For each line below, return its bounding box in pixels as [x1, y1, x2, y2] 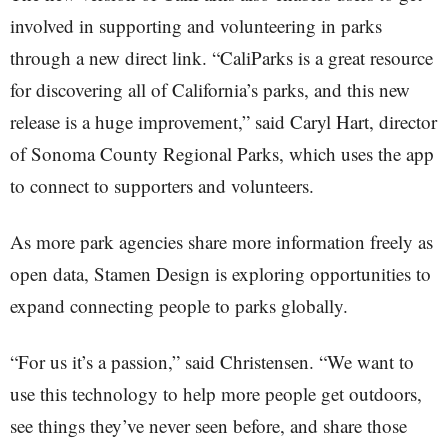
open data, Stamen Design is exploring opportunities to [10, 261, 431, 286]
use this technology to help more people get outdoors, [10, 381, 422, 406]
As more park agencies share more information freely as [10, 229, 433, 254]
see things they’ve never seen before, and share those [10, 413, 407, 438]
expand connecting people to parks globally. [10, 293, 348, 318]
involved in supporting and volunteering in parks [10, 13, 382, 38]
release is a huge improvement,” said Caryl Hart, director [10, 109, 437, 134]
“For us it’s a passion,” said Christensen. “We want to [10, 349, 414, 374]
